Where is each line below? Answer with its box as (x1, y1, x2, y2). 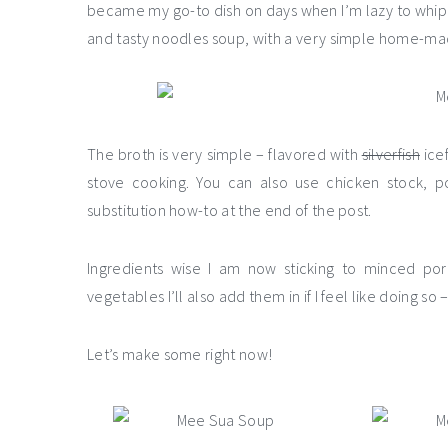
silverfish (361, 144, 420, 165)
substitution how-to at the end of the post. (87, 200, 372, 221)
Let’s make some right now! (87, 344, 273, 365)
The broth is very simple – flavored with (87, 144, 362, 165)
